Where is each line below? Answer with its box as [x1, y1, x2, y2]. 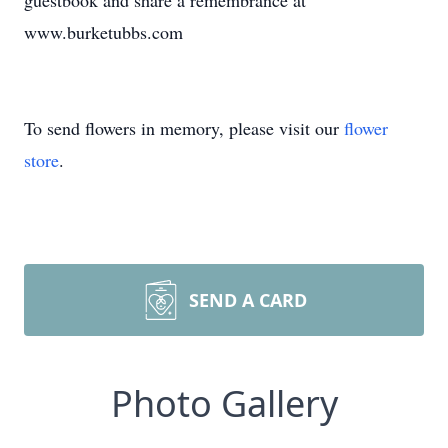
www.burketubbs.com [24, 20, 183, 44]
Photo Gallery [110, 379, 338, 428]
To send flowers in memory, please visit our [24, 116, 344, 140]
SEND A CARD [189, 288, 307, 312]
